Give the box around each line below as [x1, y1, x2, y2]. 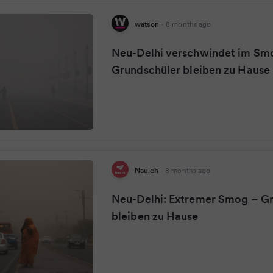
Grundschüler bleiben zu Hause [112, 63, 270, 77]
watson [135, 19, 159, 29]
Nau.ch [135, 165, 158, 175]
